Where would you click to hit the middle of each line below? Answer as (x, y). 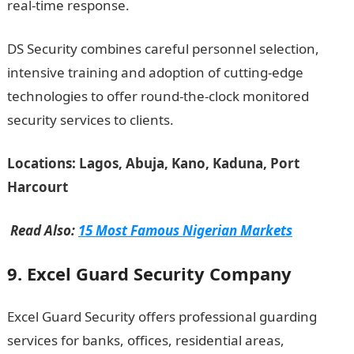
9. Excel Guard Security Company (149, 273)
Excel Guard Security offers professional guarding (162, 316)
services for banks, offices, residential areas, (145, 340)
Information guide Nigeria (256, 120)
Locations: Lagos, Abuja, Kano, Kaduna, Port (153, 163)
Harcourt (37, 187)
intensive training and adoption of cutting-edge (155, 72)
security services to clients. (90, 120)
